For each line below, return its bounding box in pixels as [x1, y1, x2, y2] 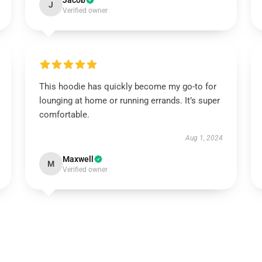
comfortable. [39, 109, 89, 120]
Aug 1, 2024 [185, 134, 223, 142]
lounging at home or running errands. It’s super [39, 95, 220, 106]
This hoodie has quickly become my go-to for [39, 81, 216, 92]
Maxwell [62, 154, 94, 164]
